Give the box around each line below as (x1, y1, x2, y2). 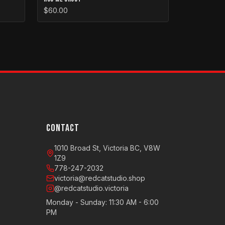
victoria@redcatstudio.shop (54, 174, 145, 182)
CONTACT (46, 122, 79, 134)
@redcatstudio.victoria (54, 184, 129, 192)
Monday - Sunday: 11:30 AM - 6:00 (46, 198, 159, 206)
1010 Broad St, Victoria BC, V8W (54, 144, 160, 152)
